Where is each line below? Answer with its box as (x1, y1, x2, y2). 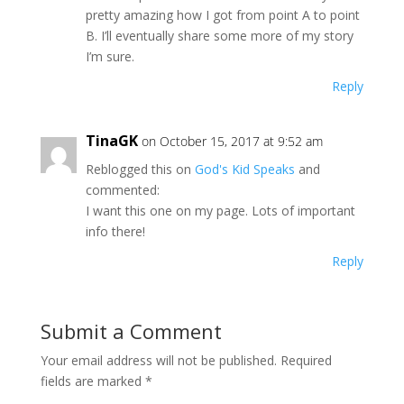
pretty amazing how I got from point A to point (85, 6, 360, 23)
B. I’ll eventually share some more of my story (85, 27, 353, 44)
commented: (85, 181, 160, 198)
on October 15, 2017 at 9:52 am (141, 133, 323, 150)
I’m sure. (85, 48, 134, 65)
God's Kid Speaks (194, 161, 295, 178)
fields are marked (40, 372, 145, 390)
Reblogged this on (85, 161, 195, 178)
